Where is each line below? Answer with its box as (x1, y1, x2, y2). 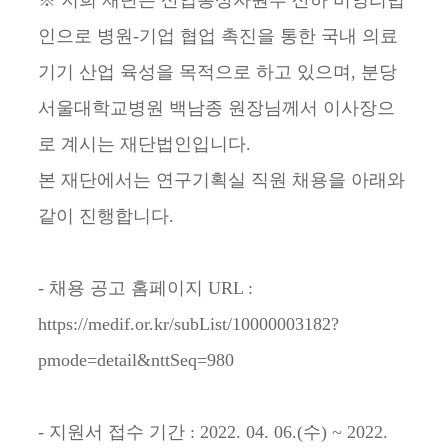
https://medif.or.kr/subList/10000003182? (38, 313, 339, 334)
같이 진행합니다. (38, 205, 174, 226)
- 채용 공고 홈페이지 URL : (38, 277, 253, 298)
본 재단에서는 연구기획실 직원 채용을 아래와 (38, 169, 405, 190)
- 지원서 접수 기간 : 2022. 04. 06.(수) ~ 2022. (38, 421, 388, 442)
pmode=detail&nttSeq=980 (38, 349, 234, 370)
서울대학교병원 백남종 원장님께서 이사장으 (38, 97, 395, 118)
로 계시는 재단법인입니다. (38, 133, 251, 154)
